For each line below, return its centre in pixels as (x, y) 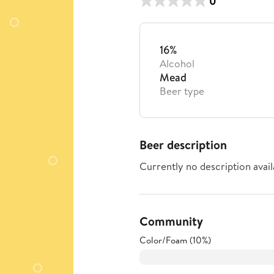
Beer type (182, 91)
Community (171, 221)
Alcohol (177, 63)
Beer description (183, 145)
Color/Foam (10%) (175, 240)
